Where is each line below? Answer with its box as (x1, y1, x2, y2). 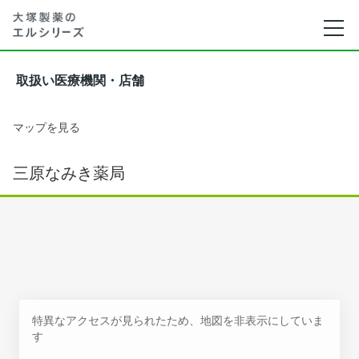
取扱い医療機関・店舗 (16, 74, 144, 87)
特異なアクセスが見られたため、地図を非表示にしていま (32, 313, 324, 327)
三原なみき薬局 (13, 163, 125, 183)
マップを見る (13, 120, 80, 134)
